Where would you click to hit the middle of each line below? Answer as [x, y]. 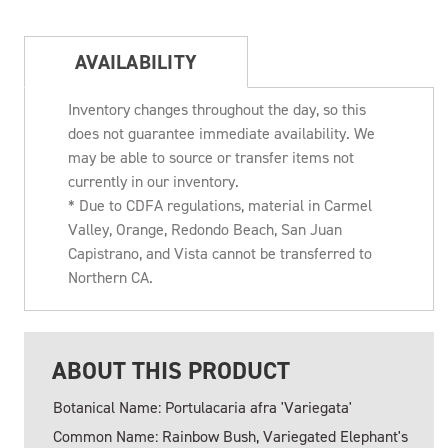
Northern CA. [110, 278]
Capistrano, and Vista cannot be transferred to [220, 254]
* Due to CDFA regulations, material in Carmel [220, 206]
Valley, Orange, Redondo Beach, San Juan [205, 230]
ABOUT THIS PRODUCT [171, 371]
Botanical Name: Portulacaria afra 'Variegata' [202, 408]
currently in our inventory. [153, 182]
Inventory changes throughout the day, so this [217, 110]
